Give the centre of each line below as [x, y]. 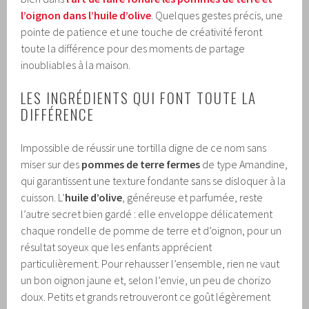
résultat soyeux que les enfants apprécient [117, 247]
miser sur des [51, 165]
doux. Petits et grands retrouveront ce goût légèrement [146, 297]
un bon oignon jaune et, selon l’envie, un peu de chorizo [146, 280]
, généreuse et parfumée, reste [193, 198]
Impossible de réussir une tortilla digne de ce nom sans [144, 148]
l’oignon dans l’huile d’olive [86, 16]
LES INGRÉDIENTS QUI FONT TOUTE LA [139, 98]
